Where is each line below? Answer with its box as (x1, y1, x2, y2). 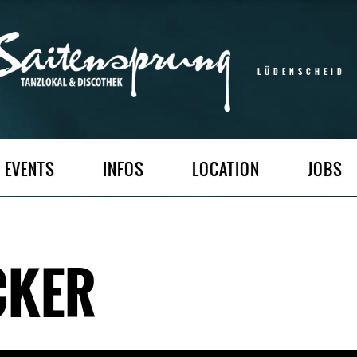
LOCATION (192, 156, 260, 182)
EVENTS (5, 156, 55, 182)
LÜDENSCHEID (257, 65, 346, 77)
